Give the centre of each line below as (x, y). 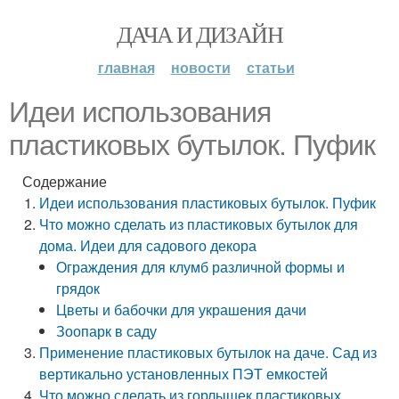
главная (126, 67)
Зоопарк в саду (107, 331)
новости (200, 67)
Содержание (65, 181)
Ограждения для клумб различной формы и (201, 267)
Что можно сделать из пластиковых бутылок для (199, 224)
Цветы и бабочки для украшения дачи (182, 309)
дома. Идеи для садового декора (148, 245)
